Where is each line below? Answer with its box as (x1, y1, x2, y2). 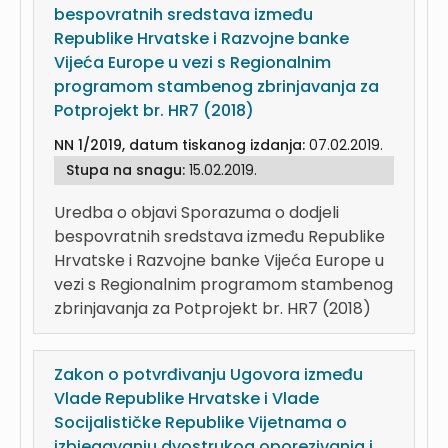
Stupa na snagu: (66, 160, 189, 180)
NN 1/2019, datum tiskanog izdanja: (54, 135, 309, 155)
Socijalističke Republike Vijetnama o (54, 411, 347, 434)
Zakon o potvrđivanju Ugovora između (54, 363, 363, 386)
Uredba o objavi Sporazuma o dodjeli (54, 201, 339, 224)
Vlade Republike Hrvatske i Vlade (54, 387, 319, 410)
